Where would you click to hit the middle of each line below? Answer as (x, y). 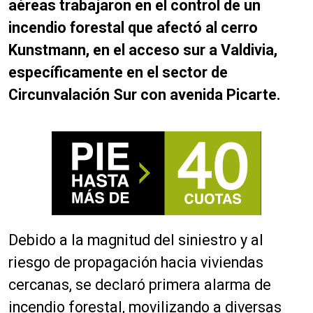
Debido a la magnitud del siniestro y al (136, 240)
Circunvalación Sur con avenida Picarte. (145, 94)
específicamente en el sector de (118, 72)
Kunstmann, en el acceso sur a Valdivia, (143, 50)
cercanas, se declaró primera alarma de (140, 284)
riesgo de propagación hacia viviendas (136, 262)
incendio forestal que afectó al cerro (133, 27)
